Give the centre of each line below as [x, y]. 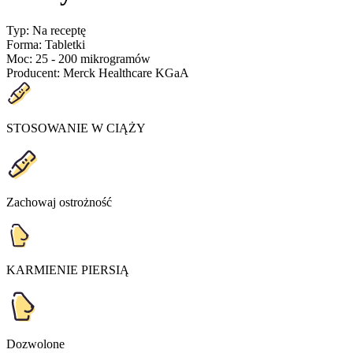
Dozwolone [35, 344]
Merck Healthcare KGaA [126, 72]
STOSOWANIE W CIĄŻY [76, 128]
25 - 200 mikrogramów [93, 58]
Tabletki [65, 44]
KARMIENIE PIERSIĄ [68, 269]
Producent [32, 72]
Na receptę [59, 30]
